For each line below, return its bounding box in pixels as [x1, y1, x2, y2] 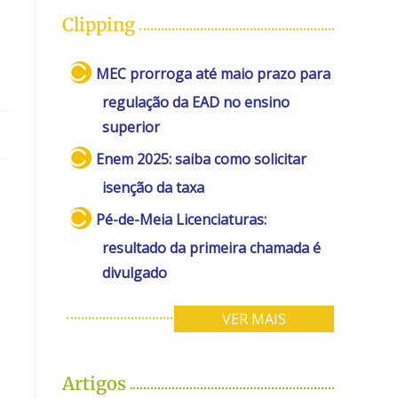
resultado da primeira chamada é [102, 237, 321, 258]
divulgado [102, 262, 167, 283]
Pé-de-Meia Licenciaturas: [96, 209, 267, 229]
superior [102, 116, 160, 137]
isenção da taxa [102, 177, 204, 197]
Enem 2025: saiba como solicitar [96, 148, 307, 169]
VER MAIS [222, 308, 286, 329]
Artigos [62, 371, 126, 394]
